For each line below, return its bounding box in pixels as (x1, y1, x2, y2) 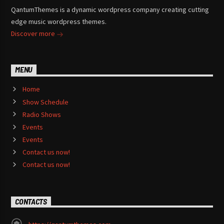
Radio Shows (22, 109, 61, 119)
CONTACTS (15, 196, 47, 206)
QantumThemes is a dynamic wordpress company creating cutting (11, 5, 209, 14)
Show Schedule (22, 97, 68, 106)
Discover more (11, 29, 57, 38)
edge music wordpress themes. (11, 17, 107, 26)
